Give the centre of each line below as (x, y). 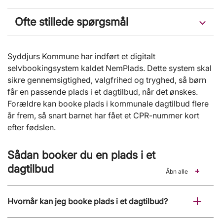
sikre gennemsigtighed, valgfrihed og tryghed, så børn (107, 80)
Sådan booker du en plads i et (81, 155)
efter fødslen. (32, 128)
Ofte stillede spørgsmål (72, 21)
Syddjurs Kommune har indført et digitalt (81, 56)
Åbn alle (177, 172)
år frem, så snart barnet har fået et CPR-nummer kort (103, 116)
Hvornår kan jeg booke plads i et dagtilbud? (88, 202)
